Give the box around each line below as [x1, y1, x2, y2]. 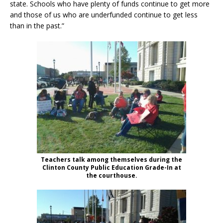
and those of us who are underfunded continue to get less [10, 9, 198, 19]
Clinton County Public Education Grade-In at [42, 163, 181, 172]
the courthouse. [86, 171, 137, 180]
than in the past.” [10, 20, 64, 30]
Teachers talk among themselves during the [41, 155, 182, 164]
